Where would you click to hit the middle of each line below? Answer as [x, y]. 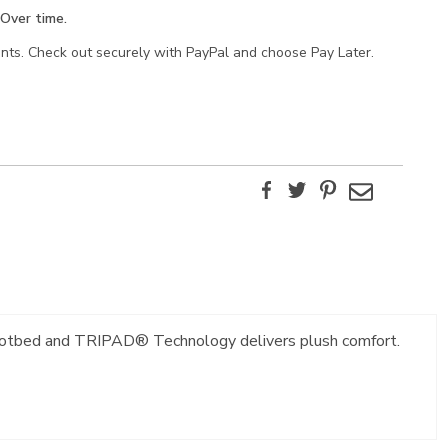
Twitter [334, 188]
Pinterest [370, 188]
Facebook [310, 188]
